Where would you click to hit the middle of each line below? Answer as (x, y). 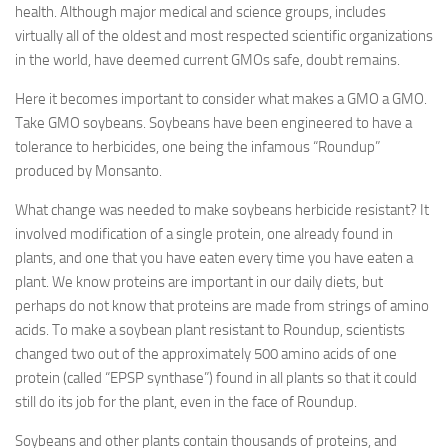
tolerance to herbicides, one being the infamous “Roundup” (197, 147)
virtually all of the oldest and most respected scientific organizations (224, 36)
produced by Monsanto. (88, 171)
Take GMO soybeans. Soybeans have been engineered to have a (213, 123)
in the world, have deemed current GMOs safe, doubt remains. (207, 60)
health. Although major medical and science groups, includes (200, 12)
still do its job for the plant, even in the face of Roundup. (186, 402)
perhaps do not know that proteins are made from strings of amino (222, 306)
